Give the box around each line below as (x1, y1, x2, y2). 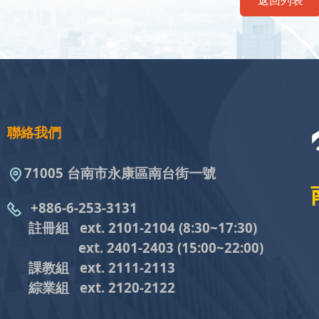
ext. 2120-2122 (76, 278, 176, 296)
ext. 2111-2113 (80, 258, 176, 276)
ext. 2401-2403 (7, 238, 174, 256)
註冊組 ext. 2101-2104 (7, 218, 176, 236)
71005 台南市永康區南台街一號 (24, 164, 216, 182)
